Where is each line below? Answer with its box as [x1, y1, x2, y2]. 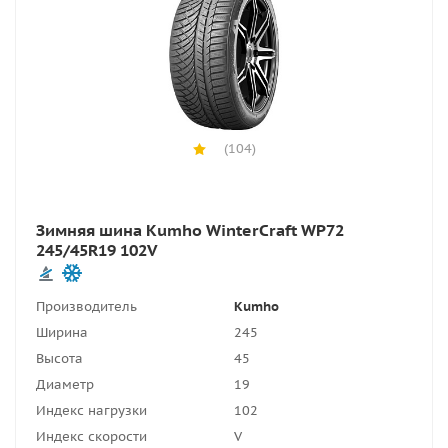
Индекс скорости [36, 428, 147, 445]
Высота [36, 350, 83, 367]
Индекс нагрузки [36, 402, 147, 419]
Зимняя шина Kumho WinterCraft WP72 [36, 220, 344, 240]
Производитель [36, 298, 137, 315]
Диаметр [36, 376, 94, 393]
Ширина [36, 324, 88, 341]
